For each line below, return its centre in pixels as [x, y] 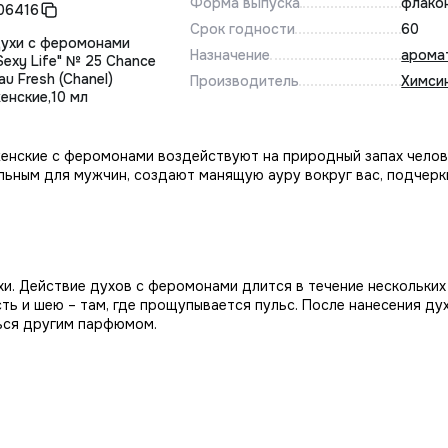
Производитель [244, 81]
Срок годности [242, 29]
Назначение [229, 55]
